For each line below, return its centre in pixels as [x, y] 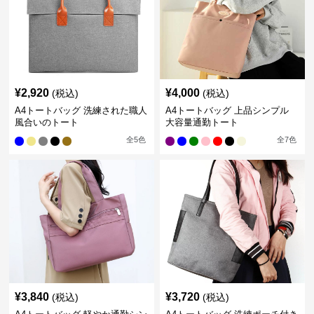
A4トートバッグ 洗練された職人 [81, 110]
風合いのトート [47, 122]
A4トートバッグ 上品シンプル [227, 110]
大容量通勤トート [202, 122]
